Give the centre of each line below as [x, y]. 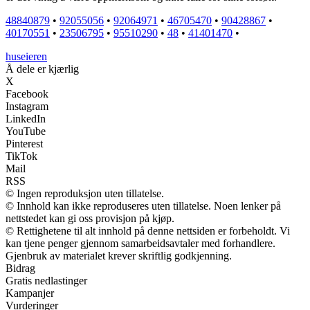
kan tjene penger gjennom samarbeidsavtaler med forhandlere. [140, 243]
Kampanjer [30, 293]
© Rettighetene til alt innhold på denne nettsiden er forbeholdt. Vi [148, 230]
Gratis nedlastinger [46, 280]
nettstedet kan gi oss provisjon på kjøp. [90, 218]
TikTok [21, 156]
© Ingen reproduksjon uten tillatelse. [85, 193]
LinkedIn [26, 118]
